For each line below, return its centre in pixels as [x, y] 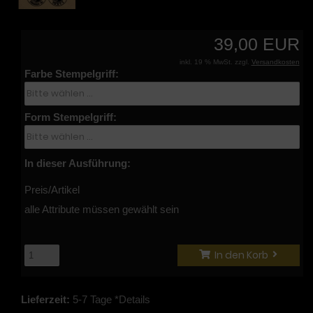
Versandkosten [275, 62]
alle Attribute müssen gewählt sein [102, 210]
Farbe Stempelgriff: [72, 74]
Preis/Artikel [52, 190]
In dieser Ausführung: [78, 163]
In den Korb [242, 255]
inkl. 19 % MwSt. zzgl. [215, 62]
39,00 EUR [256, 44]
